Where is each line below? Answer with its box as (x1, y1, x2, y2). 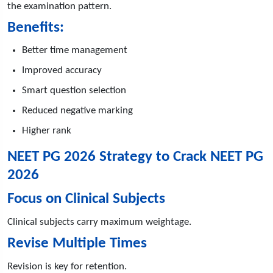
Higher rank (22, 125, 71, 136)
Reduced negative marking (22, 105, 133, 116)
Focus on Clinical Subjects (7, 191, 165, 207)
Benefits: (7, 19, 64, 35)
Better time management (22, 44, 127, 55)
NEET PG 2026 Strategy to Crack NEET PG (7, 149, 263, 165)
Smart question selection (22, 85, 126, 96)
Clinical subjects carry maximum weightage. (7, 216, 191, 227)
